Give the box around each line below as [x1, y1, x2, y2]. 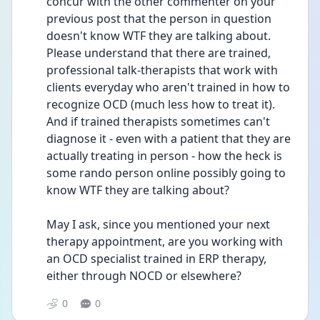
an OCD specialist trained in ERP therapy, [46, 251, 266, 266]
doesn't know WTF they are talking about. [46, 28, 271, 44]
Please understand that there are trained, [46, 45, 271, 61]
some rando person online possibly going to [46, 165, 286, 181]
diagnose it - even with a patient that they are [46, 131, 291, 146]
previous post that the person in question [46, 11, 271, 26]
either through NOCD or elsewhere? [46, 268, 244, 284]
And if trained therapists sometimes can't [46, 114, 270, 129]
